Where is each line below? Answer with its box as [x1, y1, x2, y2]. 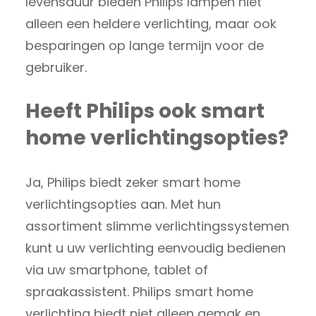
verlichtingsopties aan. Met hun [25, 195, 221, 213]
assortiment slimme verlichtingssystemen [25, 217, 289, 235]
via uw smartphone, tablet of [25, 260, 208, 279]
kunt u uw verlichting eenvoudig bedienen [25, 238, 286, 257]
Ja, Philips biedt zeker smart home [25, 173, 241, 191]
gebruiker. [25, 58, 87, 76]
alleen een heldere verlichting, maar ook [25, 14, 276, 32]
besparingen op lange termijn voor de [25, 36, 264, 54]
